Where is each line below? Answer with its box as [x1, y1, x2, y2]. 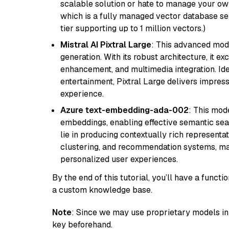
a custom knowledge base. [52, 185, 152, 195]
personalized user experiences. [60, 154, 178, 165]
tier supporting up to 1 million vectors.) [60, 23, 205, 34]
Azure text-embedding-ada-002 [60, 105, 189, 116]
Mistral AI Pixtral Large [60, 39, 151, 50]
